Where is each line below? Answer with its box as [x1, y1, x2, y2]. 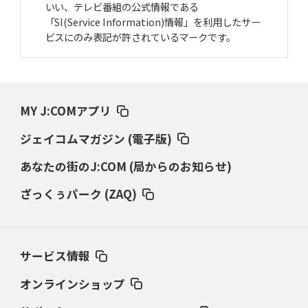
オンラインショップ [19, 275, 125, 292]
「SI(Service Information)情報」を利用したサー [45, 14, 261, 29]
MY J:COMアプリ [19, 102, 111, 120]
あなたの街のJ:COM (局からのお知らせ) [19, 157, 232, 175]
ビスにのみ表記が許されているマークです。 [45, 29, 236, 44]
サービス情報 [19, 247, 90, 265]
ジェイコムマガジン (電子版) [19, 130, 172, 147]
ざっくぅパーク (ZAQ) [19, 186, 137, 203]
